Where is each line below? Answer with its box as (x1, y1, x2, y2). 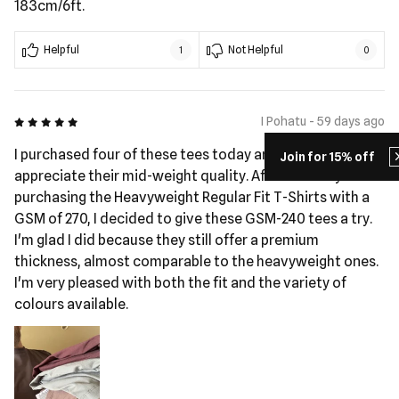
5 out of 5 (13, 113, 66, 127)
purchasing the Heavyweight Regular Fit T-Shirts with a (14, 189, 370, 206)
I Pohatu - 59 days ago (261, 114, 385, 128)
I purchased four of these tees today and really (14, 146, 317, 163)
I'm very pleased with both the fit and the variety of (14, 274, 346, 291)
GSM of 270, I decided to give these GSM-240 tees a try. (14, 210, 372, 227)
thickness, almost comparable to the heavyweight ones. (14, 253, 379, 270)
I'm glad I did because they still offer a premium (14, 232, 319, 248)
